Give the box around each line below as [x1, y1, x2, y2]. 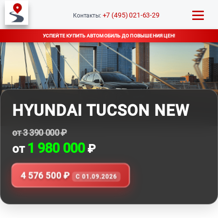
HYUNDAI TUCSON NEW [12, 101, 189, 120]
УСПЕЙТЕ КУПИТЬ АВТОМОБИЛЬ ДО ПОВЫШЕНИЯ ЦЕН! [42, 33, 176, 38]
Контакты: [73, 12, 103, 19]
